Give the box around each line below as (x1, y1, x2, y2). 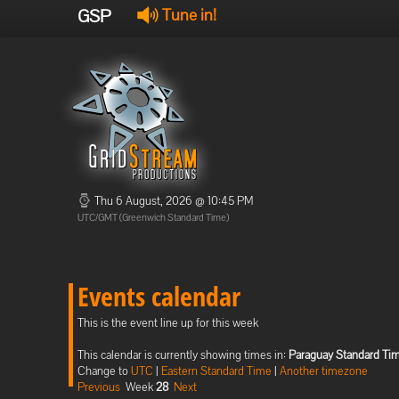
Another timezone (280, 363, 368, 379)
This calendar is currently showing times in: (77, 347, 289, 362)
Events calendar (77, 278, 240, 314)
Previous (77, 379, 120, 395)
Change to (77, 363, 131, 379)
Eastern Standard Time (161, 363, 272, 379)
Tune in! (159, 4, 216, 25)
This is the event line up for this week (77, 315, 258, 330)
